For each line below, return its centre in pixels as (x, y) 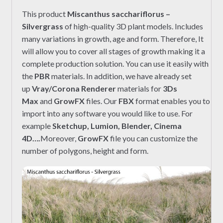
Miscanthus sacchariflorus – (118, 13)
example (37, 125)
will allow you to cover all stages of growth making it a (113, 51)
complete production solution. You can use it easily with (115, 63)
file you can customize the (153, 138)
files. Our (101, 101)
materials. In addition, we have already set (120, 76)
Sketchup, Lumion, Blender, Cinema (117, 125)
